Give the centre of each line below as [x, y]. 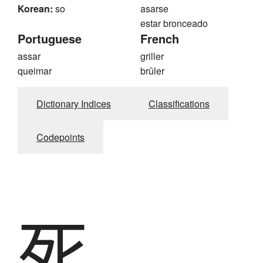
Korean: [35, 9]
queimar [35, 71]
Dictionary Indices [74, 104]
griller [152, 56]
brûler [152, 71]
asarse [154, 9]
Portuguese [50, 39]
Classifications [179, 104]
